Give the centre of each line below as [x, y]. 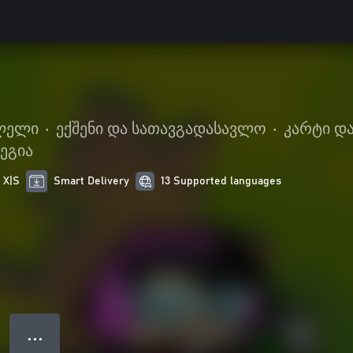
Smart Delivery [92, 181]
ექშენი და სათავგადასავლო [161, 129]
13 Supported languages [221, 181]
